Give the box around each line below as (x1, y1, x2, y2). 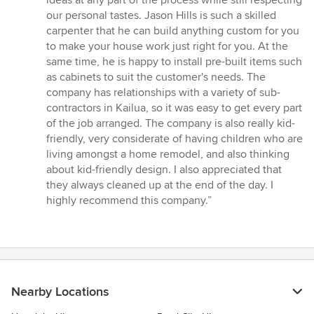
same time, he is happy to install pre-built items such (46, 55, 302, 69)
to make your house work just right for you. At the (46, 39, 288, 54)
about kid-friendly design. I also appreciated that (46, 163, 282, 177)
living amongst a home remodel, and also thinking (46, 147, 289, 162)
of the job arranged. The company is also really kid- (46, 116, 295, 131)
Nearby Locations (11, 284, 109, 300)
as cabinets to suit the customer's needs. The (46, 70, 266, 85)
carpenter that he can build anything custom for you (46, 24, 299, 39)
